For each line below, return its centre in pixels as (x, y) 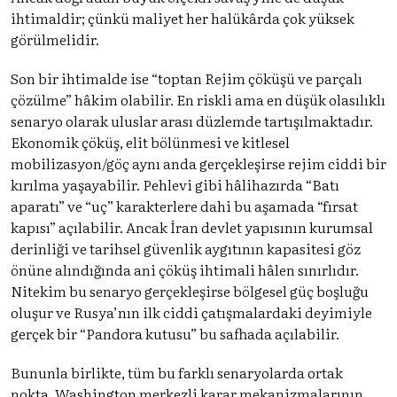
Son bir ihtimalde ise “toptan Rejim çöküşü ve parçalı (187, 78)
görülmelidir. (55, 39)
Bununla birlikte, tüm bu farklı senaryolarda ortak (177, 372)
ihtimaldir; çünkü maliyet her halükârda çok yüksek (183, 17)
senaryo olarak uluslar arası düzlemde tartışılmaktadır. (192, 120)
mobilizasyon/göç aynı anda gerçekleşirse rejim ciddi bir (198, 163)
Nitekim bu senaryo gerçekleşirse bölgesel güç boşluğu (190, 290)
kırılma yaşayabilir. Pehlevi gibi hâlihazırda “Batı (175, 184)
